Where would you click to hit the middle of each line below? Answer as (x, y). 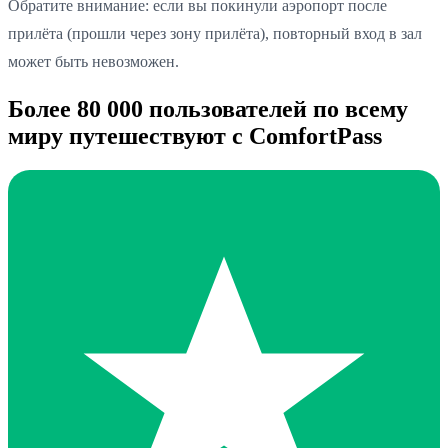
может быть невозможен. (93, 61)
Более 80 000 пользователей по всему (208, 108)
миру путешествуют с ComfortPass (195, 135)
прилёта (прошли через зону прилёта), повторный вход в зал (215, 33)
